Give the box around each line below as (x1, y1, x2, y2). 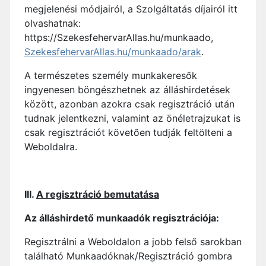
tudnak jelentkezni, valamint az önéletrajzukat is (24, 112, 240, 124)
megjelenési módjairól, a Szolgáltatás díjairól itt (24, 3, 237, 15)
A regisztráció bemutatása (36, 188, 159, 200)
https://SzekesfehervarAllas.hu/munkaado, (24, 31, 213, 43)
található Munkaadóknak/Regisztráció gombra (24, 250, 232, 262)
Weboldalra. (24, 141, 77, 153)
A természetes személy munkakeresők (24, 69, 197, 81)
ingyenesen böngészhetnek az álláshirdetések (24, 84, 230, 96)
